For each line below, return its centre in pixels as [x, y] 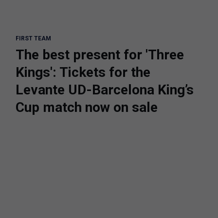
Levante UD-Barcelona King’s [105, 90]
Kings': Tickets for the [83, 72]
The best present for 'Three [100, 55]
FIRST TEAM [33, 38]
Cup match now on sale [87, 107]
